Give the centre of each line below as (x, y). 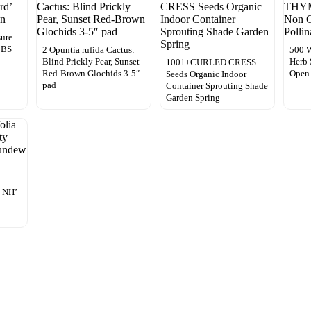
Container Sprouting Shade (217, 85)
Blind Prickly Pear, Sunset (91, 61)
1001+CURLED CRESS (211, 62)
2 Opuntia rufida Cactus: (88, 49)
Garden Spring (193, 97)
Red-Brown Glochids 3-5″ (91, 73)
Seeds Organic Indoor (206, 74)
